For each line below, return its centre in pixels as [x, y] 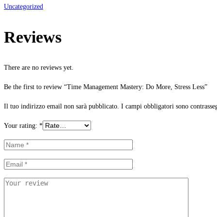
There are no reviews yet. [39, 67]
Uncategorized [23, 6]
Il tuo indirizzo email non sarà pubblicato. [62, 106]
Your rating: [22, 125]
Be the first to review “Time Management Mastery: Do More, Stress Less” [106, 87]
